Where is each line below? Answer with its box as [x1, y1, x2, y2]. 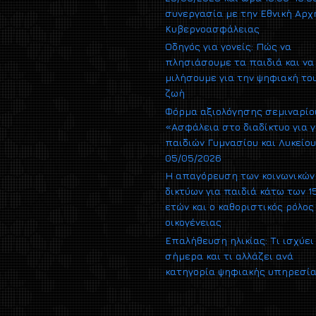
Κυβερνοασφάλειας [165, 22, 260, 35]
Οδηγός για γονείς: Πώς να [165, 40, 291, 53]
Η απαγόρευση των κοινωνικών [165, 169, 315, 182]
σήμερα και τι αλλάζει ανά [165, 249, 293, 262]
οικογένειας [165, 216, 221, 229]
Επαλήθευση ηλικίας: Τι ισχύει [165, 233, 314, 246]
